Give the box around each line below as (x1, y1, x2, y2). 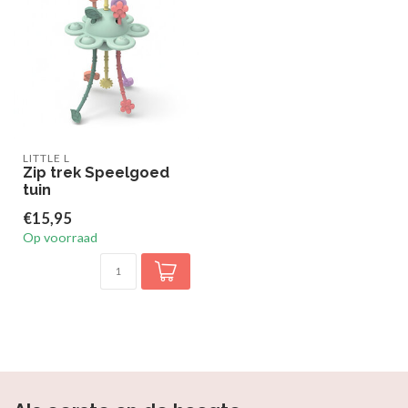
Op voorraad (23, 229, 97, 245)
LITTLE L (23, 151, 70, 165)
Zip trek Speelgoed (23, 163, 169, 181)
